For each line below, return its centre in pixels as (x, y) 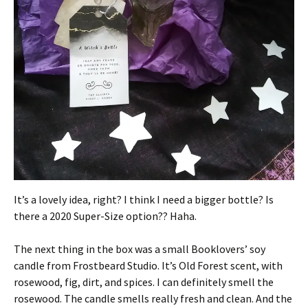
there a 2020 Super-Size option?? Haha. (105, 216)
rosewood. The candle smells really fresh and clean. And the (153, 298)
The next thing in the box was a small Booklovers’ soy (140, 249)
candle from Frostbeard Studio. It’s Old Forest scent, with (148, 265)
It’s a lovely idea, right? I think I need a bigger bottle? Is (144, 199)
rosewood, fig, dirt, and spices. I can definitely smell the (144, 282)
